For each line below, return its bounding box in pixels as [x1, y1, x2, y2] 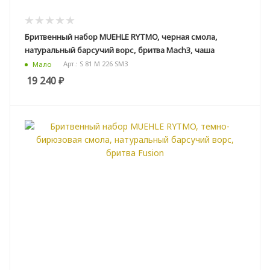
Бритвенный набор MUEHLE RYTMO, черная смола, [25, 31, 218, 42]
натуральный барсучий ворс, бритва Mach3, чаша [25, 44, 215, 55]
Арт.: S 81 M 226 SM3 [63, 59, 128, 69]
